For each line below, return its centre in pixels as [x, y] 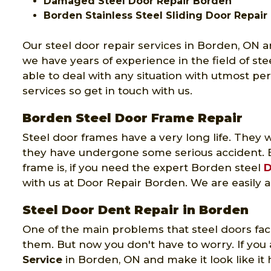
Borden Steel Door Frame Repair [132, 118]
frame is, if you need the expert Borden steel [143, 167]
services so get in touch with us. [107, 90]
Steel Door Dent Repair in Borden [135, 210]
